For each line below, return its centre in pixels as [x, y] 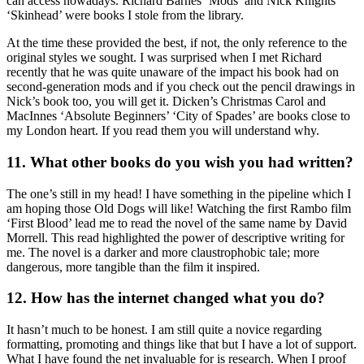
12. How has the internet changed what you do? [166, 298]
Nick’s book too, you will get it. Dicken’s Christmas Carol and [166, 102]
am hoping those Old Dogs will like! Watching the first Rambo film [179, 208]
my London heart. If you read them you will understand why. [163, 131]
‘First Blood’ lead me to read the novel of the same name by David [177, 223]
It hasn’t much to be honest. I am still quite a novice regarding [164, 329]
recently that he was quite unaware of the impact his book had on [173, 72]
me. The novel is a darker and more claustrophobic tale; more [163, 252]
